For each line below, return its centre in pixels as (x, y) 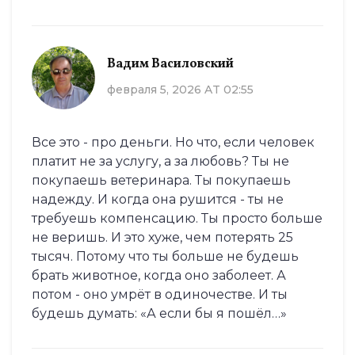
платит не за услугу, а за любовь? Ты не (160, 162)
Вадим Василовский (170, 64)
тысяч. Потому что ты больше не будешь (165, 257)
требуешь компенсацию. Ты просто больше (177, 219)
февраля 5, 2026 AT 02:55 (180, 89)
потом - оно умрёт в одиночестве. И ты (160, 295)
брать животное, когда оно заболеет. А (159, 276)
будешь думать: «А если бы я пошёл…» (159, 314)
